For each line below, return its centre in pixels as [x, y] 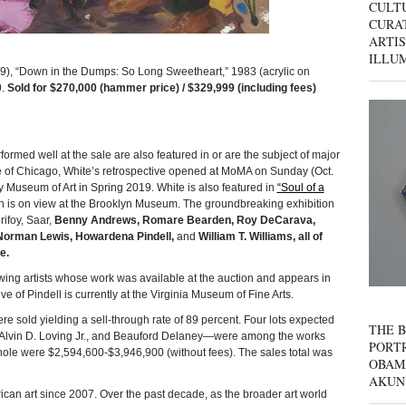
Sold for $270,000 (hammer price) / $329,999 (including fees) [161, 88]
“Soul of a [300, 188]
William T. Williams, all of [260, 237]
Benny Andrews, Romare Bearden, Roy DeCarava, [184, 221]
